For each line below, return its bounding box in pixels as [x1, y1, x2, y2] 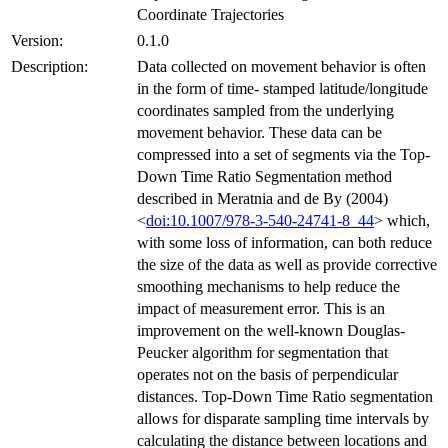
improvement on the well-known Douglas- [137, 321, 405, 339]
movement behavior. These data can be [137, 123, 382, 141]
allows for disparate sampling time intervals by [137, 409, 429, 427]
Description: [11, 57, 88, 75]
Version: [11, 31, 63, 49]
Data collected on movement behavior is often [137, 57, 426, 75]
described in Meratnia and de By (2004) [137, 189, 388, 207]
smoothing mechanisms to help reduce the [137, 277, 400, 295]
